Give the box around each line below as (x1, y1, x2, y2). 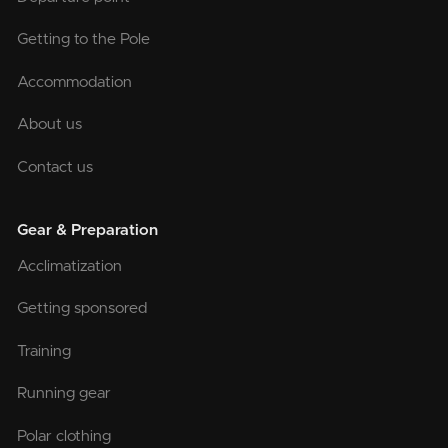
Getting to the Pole (17, 32, 151, 48)
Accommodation (17, 74, 133, 90)
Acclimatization (17, 258, 123, 274)
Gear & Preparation (17, 223, 159, 239)
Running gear (17, 386, 112, 402)
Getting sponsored (17, 301, 148, 317)
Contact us (17, 159, 94, 175)
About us (17, 117, 83, 133)
